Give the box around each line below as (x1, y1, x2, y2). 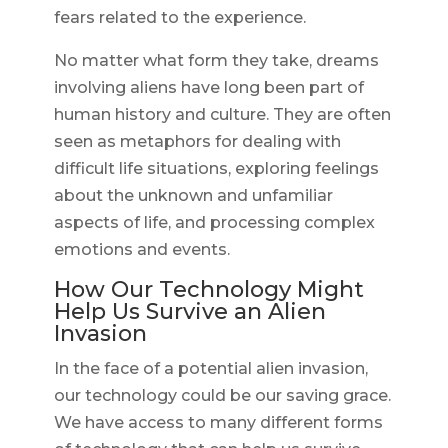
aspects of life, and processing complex (53, 213, 375, 233)
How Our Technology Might (53, 276, 364, 304)
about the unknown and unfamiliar (53, 186, 333, 206)
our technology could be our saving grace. (53, 386, 391, 406)
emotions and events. (53, 240, 230, 260)
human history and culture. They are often (53, 105, 391, 125)
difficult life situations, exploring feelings (53, 159, 379, 179)
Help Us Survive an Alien (53, 298, 326, 326)
